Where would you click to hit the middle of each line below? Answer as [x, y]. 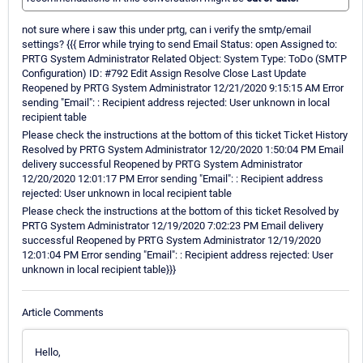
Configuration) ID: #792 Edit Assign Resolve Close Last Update [164, 74]
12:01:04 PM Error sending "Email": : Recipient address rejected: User [177, 255]
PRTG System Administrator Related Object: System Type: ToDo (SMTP [184, 59]
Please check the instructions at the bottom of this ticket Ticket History [185, 135]
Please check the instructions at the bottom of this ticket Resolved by [180, 211]
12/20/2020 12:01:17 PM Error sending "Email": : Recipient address [173, 179]
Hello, [48, 352]
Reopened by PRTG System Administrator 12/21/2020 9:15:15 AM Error [183, 88]
